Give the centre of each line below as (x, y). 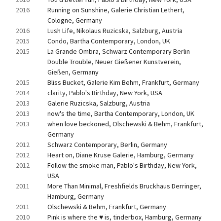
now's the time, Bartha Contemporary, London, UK (121, 113)
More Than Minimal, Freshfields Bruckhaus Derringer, (124, 186)
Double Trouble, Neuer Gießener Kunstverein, (114, 62)
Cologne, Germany (75, 20)
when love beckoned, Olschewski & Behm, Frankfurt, (125, 124)
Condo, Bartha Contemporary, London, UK (109, 41)
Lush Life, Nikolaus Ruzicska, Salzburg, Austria (115, 31)
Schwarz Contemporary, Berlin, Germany (107, 145)
